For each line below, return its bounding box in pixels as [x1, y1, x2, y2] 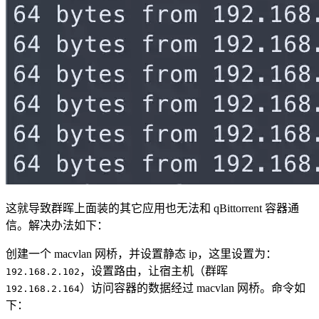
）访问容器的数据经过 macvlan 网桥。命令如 [80, 282, 305, 295]
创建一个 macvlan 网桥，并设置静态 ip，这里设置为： [6, 248, 277, 261]
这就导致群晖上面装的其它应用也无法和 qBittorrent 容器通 [6, 202, 299, 215]
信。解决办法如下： [6, 219, 108, 232]
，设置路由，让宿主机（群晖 [80, 265, 228, 278]
